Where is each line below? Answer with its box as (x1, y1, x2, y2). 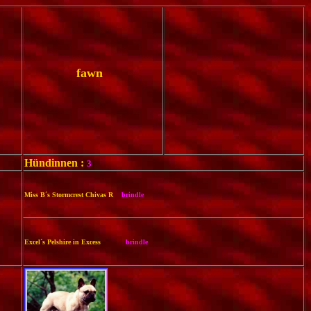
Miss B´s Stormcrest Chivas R (24, 191, 121, 199)
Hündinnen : (24, 157, 84, 169)
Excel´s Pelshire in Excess (24, 238, 126, 246)
